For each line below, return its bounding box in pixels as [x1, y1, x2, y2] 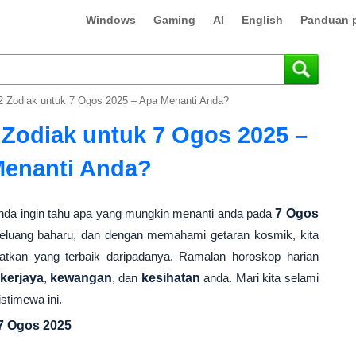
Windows [85, 14, 136, 26]
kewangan [50, 271, 113, 284]
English [241, 14, 283, 26]
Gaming [153, 14, 195, 26]
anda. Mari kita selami [199, 271, 319, 284]
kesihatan [141, 271, 200, 284]
